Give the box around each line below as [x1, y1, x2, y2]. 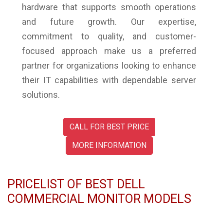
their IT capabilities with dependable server [22, 74, 196, 85]
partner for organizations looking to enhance [22, 60, 196, 71]
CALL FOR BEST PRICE [69, 122, 149, 131]
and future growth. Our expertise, [22, 16, 196, 27]
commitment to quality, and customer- [22, 31, 196, 41]
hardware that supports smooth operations [22, 1, 196, 12]
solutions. [22, 89, 60, 100]
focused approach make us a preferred [22, 45, 196, 56]
